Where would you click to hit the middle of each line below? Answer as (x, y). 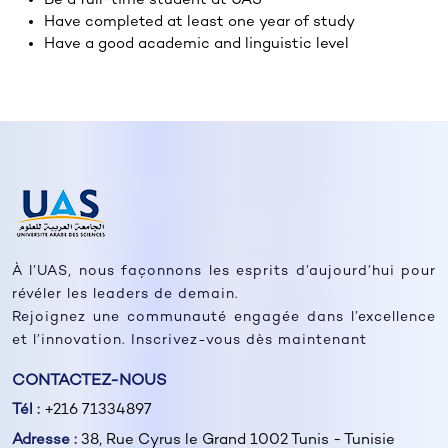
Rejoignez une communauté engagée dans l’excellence (224, 317)
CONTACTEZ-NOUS (89, 381)
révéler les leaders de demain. (125, 294)
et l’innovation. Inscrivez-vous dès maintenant (189, 340)
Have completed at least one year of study (199, 21)
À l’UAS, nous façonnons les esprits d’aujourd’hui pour (224, 271)
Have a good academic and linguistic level (196, 43)
